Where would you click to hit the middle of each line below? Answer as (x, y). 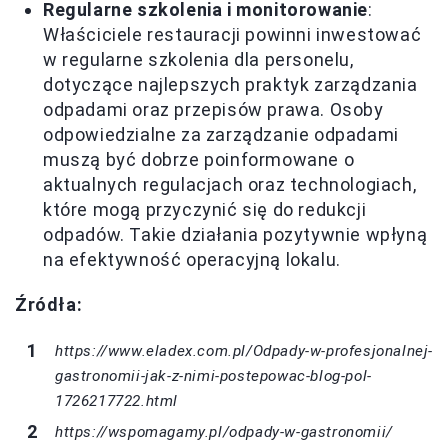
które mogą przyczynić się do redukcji (205, 210)
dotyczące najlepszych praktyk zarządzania (230, 85)
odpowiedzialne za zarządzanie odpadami (221, 135)
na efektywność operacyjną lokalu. (192, 260)
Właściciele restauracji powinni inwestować (232, 35)
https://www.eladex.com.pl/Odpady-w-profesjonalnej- (244, 351)
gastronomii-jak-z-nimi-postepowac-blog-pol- (213, 376)
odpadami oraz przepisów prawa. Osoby (213, 110)
